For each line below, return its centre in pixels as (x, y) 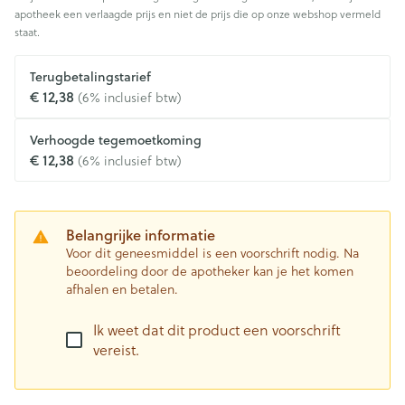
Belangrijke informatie (141, 235)
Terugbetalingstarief (90, 77)
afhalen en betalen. (122, 289)
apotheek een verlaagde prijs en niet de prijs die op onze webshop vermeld (198, 14)
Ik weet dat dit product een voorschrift (217, 330)
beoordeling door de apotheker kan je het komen (210, 271)
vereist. (116, 349)
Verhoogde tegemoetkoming (116, 140)
